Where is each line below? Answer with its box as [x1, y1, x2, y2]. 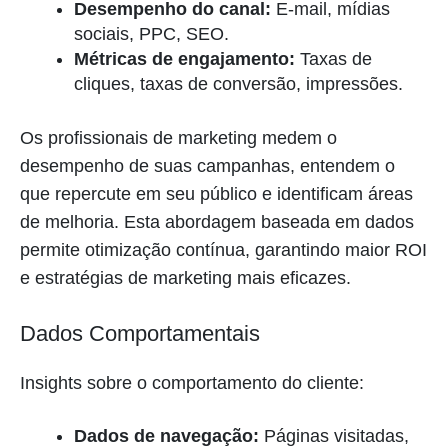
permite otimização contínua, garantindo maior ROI [20, 239, 427, 260]
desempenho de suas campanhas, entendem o [20, 155, 395, 176]
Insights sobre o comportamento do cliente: [20, 372, 364, 393]
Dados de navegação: [74, 425, 259, 446]
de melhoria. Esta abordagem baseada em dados [20, 211, 414, 232]
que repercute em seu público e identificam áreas [20, 183, 413, 204]
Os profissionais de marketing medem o [20, 127, 337, 148]
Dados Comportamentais [20, 320, 260, 346]
